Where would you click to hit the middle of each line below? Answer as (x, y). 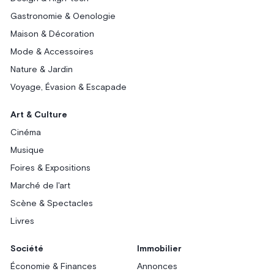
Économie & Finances (54, 267)
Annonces (157, 267)
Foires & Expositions (51, 168)
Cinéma (26, 133)
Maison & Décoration (53, 35)
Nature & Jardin (42, 70)
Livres (23, 222)
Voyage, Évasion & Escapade (69, 88)
